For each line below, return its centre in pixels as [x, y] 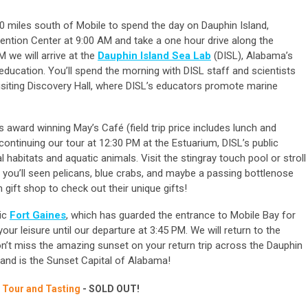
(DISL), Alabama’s [252, 56]
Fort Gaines [38, 216]
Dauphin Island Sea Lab [154, 56]
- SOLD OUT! [111, 289]
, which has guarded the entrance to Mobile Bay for [181, 216]
